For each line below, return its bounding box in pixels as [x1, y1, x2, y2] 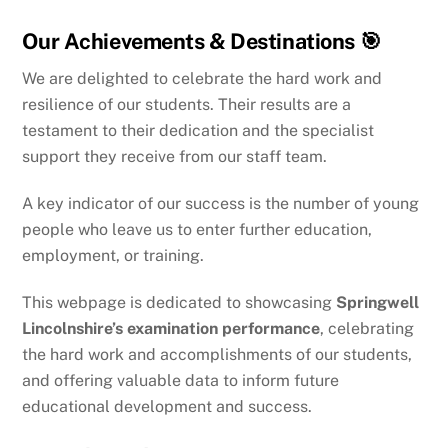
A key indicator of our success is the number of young [22, 194, 420, 214]
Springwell [336, 293, 420, 313]
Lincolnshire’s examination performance [22, 319, 321, 339]
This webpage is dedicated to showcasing [22, 293, 337, 313]
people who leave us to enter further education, [22, 220, 373, 240]
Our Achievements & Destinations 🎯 [22, 27, 382, 54]
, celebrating [320, 319, 415, 339]
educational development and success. [22, 397, 313, 417]
